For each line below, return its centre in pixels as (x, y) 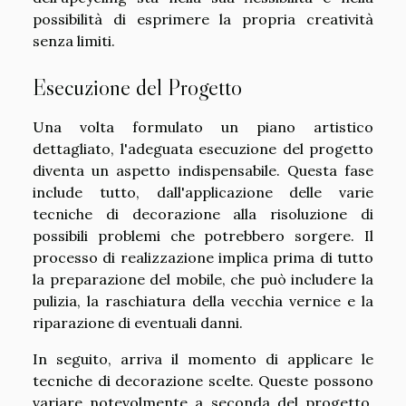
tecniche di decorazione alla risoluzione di (203, 214)
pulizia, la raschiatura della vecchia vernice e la (203, 301)
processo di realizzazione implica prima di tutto (203, 257)
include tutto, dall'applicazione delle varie (203, 192)
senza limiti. (74, 40)
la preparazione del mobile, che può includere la (203, 279)
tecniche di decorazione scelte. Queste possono (203, 381)
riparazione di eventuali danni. (138, 323)
